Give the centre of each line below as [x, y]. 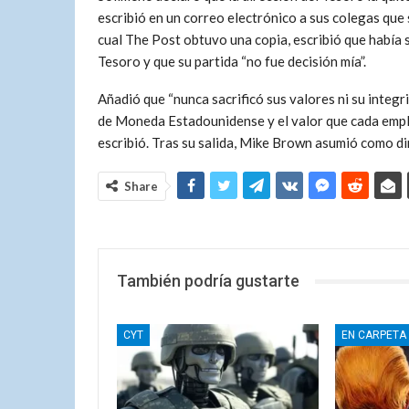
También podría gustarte [208, 281]
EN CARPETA [373, 335]
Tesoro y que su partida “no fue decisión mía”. [232, 61]
